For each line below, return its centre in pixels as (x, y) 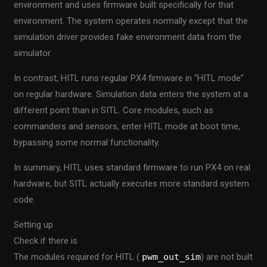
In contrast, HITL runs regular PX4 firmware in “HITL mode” (129, 78)
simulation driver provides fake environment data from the (128, 37)
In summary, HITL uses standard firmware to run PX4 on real (132, 167)
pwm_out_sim (172, 257)
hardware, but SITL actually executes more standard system (132, 183)
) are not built (227, 257)
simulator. (33, 53)
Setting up (34, 224)
